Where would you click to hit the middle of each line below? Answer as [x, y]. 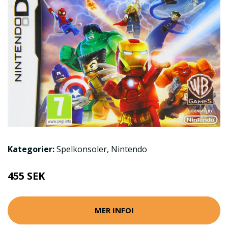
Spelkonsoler [82, 149]
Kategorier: [31, 149]
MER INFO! [114, 210]
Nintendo [129, 149]
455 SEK [26, 176]
